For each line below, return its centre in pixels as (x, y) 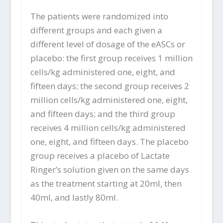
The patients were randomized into (99, 16)
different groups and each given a (96, 30)
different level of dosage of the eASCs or (108, 44)
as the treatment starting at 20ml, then (106, 183)
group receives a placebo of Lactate (100, 155)
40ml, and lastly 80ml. (74, 197)
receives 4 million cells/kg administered (108, 127)
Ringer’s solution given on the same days (110, 169)
